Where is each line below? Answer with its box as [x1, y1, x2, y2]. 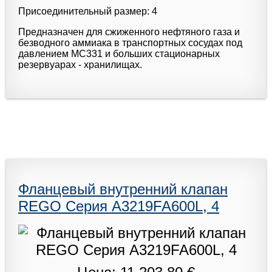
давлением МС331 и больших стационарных [18, 48, 220, 59]
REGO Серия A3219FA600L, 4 [18, 197, 219, 214]
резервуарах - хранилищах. [18, 59, 142, 70]
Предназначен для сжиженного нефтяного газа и [18, 26, 240, 37]
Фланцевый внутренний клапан [18, 180, 228, 197]
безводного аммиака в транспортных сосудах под [18, 37, 242, 48]
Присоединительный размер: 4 [18, 5, 157, 16]
